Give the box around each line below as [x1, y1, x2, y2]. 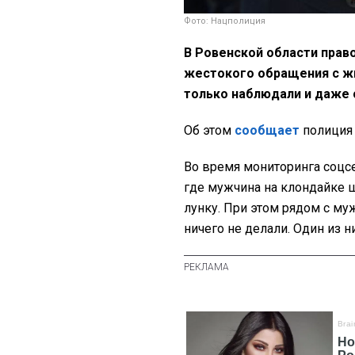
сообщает [235, 123, 300, 139]
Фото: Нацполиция [184, 16, 265, 27]
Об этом [184, 123, 235, 139]
